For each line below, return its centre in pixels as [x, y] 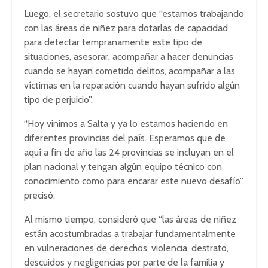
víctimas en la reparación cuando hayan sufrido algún [132, 86]
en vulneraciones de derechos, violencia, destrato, [126, 248]
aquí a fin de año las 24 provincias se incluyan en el [129, 153]
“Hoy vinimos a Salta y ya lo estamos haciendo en [126, 124]
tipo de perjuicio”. [58, 100]
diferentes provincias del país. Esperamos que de [125, 138]
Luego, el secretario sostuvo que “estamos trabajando [134, 14]
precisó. [39, 196]
